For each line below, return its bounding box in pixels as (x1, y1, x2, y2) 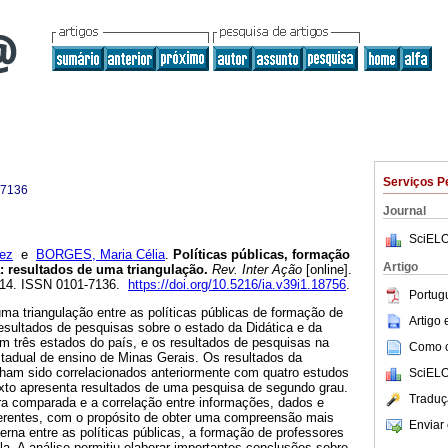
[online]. (302, 262, 352, 278)
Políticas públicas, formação (169, 247, 350, 263)
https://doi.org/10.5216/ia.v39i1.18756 (128, 277, 346, 293)
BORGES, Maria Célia (36, 247, 165, 263)
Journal (383, 204, 426, 218)
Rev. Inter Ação (208, 262, 302, 278)
